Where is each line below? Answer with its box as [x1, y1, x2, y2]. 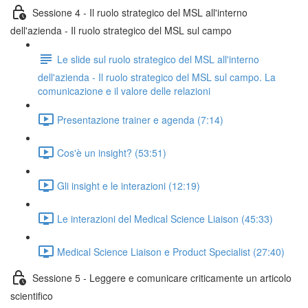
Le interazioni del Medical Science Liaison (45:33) [57, 211, 273, 225]
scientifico [10, 289, 53, 302]
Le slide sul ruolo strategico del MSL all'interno [57, 52, 259, 66]
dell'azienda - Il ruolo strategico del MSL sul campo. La [38, 70, 276, 84]
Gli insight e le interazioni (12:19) [57, 178, 200, 192]
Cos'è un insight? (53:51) [57, 145, 166, 159]
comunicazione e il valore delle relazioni [38, 84, 210, 98]
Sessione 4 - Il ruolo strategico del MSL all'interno [32, 5, 247, 19]
